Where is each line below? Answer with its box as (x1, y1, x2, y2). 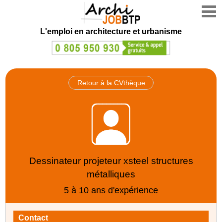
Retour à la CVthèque (77, 78, 145, 87)
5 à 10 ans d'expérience (64, 185, 158, 195)
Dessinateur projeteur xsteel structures (29, 155, 193, 166)
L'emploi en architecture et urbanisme (40, 27, 182, 36)
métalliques (87, 168, 135, 179)
